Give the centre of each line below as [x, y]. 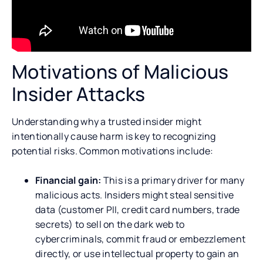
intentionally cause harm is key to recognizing [114, 136]
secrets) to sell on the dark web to [110, 224]
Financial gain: [68, 180]
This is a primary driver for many [173, 180]
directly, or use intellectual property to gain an [137, 253]
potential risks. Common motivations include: [113, 151]
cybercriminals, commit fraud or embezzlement [141, 239]
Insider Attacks [80, 94]
